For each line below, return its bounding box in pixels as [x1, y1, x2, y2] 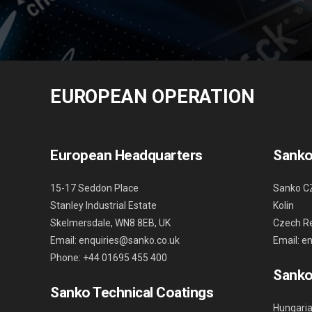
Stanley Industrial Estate [50, 200, 157, 211]
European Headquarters [50, 147, 203, 164]
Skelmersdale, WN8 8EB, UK [50, 217, 171, 228]
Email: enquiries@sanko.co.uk [50, 235, 180, 246]
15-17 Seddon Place [50, 182, 139, 194]
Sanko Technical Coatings [50, 284, 213, 301]
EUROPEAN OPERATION [50, 86, 255, 108]
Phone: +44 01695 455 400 [50, 252, 167, 263]
